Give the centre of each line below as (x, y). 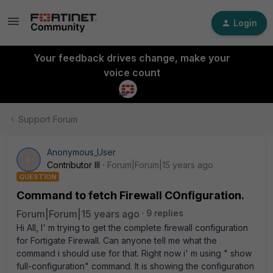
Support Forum (48, 119)
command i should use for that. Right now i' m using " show (134, 253)
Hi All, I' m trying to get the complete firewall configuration (132, 228)
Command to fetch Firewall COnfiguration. (130, 195)
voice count (132, 73)
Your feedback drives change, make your (132, 58)
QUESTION (38, 177)
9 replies (165, 213)
